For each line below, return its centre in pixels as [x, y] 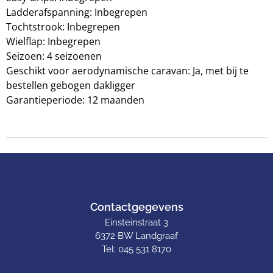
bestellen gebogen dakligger [71, 86]
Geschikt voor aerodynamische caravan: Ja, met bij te [127, 71]
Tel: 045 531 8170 [136, 250]
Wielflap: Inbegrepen [53, 42]
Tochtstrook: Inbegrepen [63, 27]
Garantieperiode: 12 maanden [75, 100]
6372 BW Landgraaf [136, 236]
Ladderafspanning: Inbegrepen [77, 12]
